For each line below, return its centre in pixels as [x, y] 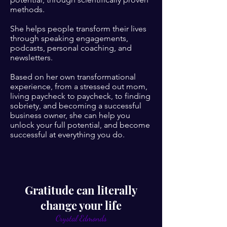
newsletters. [31, 57]
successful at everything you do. [67, 134]
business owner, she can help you [70, 115]
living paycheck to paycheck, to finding [80, 96]
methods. [27, 9]
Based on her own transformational [73, 77]
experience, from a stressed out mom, [79, 86]
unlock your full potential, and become [80, 125]
